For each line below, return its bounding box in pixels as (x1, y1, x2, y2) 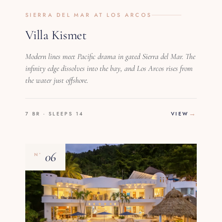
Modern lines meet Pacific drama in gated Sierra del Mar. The (25, 51, 196, 61)
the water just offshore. (25, 75, 89, 85)
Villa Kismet (25, 27, 87, 43)
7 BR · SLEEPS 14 (25, 110, 84, 117)
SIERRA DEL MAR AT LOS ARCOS (25, 10, 152, 19)
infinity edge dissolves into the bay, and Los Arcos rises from (25, 63, 193, 73)
